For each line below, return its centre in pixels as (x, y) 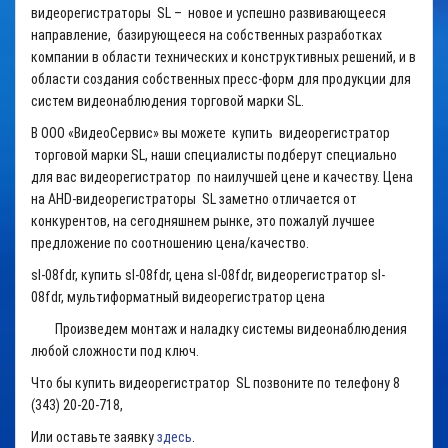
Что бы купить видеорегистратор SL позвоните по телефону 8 (215, 383)
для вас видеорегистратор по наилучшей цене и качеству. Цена (222, 177)
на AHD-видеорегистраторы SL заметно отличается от (194, 199)
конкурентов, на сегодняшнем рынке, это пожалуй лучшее (203, 221)
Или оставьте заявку (94, 437)
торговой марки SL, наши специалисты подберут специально (214, 155)
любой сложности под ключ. (115, 351)
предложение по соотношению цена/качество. (170, 243)
